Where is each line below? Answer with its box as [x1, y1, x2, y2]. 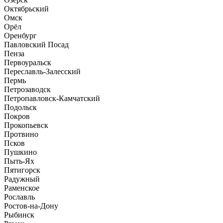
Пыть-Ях [4, 156, 34, 165]
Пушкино [4, 147, 37, 156]
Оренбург [4, 31, 37, 40]
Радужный [4, 174, 40, 183]
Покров [4, 111, 30, 120]
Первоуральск [4, 58, 51, 67]
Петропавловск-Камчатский [4, 94, 100, 103]
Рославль [4, 192, 35, 201]
